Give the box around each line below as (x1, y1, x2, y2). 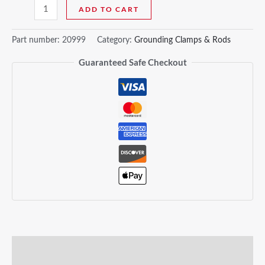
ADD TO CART (79, 4, 140, 14)
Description (12, 243, 59, 254)
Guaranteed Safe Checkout (78, 57, 187, 68)
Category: (97, 36, 134, 45)
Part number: (12, 36, 62, 45)
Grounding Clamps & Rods (134, 36, 231, 45)
